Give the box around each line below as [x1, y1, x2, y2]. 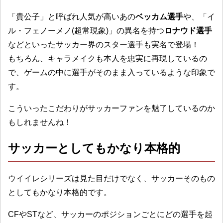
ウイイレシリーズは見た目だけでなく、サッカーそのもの [8, 174, 215, 183]
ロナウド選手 [164, 26, 212, 35]
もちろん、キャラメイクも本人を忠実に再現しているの [8, 54, 207, 63]
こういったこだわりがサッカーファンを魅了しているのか [8, 104, 215, 113]
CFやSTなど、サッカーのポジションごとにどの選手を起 [8, 210, 213, 219]
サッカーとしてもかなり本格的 [8, 141, 180, 155]
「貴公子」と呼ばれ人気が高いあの [8, 12, 135, 21]
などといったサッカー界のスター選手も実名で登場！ [8, 40, 199, 49]
